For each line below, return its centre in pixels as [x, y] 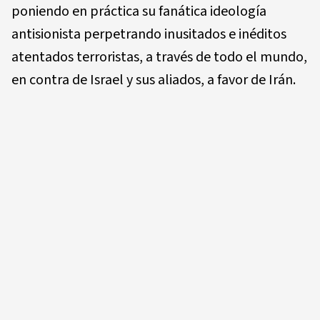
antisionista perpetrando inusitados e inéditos [149, 34]
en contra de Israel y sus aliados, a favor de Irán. [154, 80]
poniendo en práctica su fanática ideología [139, 11]
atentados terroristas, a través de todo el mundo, [159, 57]
